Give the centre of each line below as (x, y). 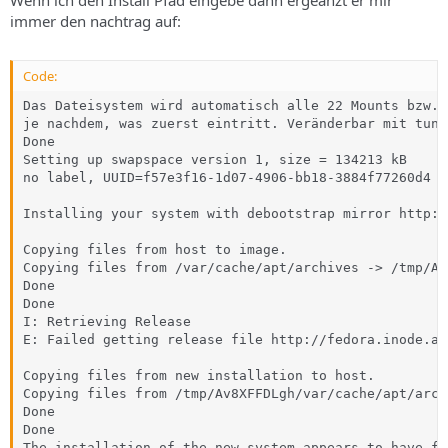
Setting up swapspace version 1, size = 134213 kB (215, 159)
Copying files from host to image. (155, 249)
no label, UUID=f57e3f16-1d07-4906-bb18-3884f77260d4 (227, 177)
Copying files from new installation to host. (199, 375)
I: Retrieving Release (107, 321)
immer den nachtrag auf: (95, 20)
